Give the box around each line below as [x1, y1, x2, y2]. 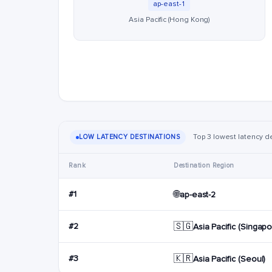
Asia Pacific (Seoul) [192, 253, 266, 264]
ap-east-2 [179, 189, 216, 200]
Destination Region [174, 161, 234, 169]
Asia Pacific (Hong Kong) [129, 15, 210, 24]
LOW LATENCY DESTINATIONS [79, 133, 180, 141]
